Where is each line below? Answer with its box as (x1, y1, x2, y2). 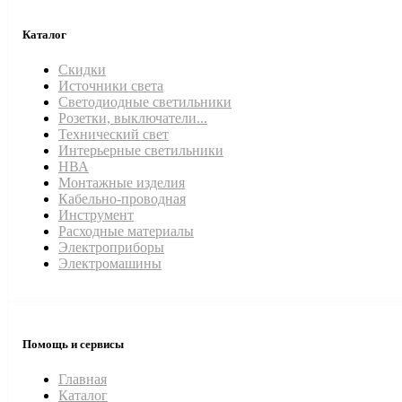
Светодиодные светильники (58, 94, 232, 110)
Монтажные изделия (58, 175, 185, 191)
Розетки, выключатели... (58, 110, 207, 127)
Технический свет (58, 127, 169, 143)
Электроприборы (58, 240, 164, 256)
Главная (58, 371, 107, 387)
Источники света (58, 78, 163, 94)
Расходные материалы (58, 223, 194, 240)
